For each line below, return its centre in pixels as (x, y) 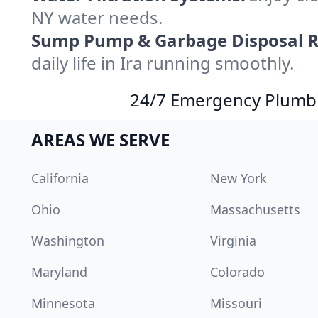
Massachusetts (255, 209)
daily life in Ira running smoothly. (163, 63)
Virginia (233, 241)
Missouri (236, 303)
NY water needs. (97, 17)
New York (238, 178)
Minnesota (63, 303)
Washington (68, 241)
